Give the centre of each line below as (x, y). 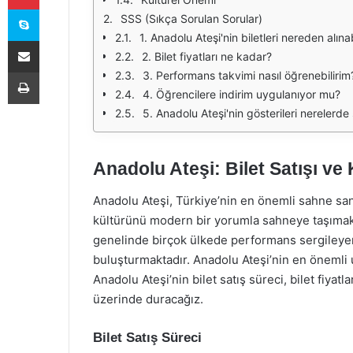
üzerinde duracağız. (148, 299)
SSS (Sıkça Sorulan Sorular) (191, 19)
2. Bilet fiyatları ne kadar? (207, 56)
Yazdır (54, 72)
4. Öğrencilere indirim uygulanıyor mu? (242, 94)
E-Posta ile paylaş (54, 40)
